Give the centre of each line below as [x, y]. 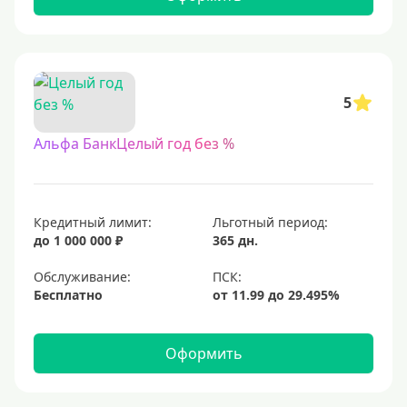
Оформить [203, 353]
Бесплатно [68, 295]
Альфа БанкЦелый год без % [134, 144]
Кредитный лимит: [93, 222]
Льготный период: [270, 222]
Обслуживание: [82, 277]
